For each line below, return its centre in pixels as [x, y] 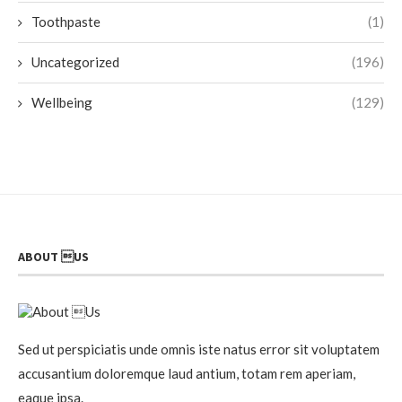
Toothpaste [66, 22]
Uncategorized [75, 62]
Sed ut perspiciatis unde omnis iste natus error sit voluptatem [199, 350]
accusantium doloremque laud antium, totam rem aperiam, [187, 374]
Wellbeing [62, 103]
